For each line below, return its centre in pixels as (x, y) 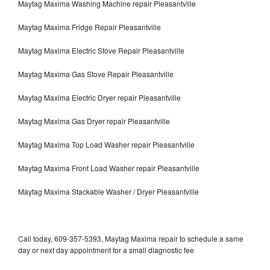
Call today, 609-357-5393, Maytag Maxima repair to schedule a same (131, 238)
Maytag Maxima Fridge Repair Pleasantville (89, 27)
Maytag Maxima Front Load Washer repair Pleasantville (109, 168)
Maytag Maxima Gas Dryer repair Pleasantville (94, 121)
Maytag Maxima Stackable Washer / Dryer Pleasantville (108, 191)
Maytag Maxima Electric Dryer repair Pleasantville (99, 97)
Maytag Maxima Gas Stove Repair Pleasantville (96, 74)
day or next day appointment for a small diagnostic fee (106, 250)
